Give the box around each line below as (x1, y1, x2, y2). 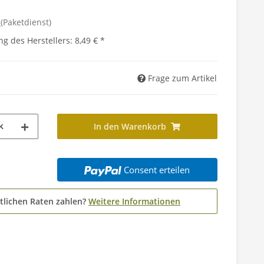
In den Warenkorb (94, 121, 167, 133)
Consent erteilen (124, 164, 190, 176)
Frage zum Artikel (148, 72, 217, 84)
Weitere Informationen (88, 196, 180, 207)
